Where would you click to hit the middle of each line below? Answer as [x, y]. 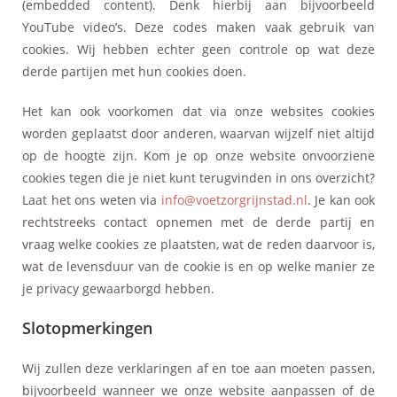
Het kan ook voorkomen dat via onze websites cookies [198, 111]
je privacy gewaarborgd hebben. [118, 288]
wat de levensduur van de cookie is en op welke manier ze [198, 266]
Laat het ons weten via [92, 199]
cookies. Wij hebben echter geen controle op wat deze [198, 49]
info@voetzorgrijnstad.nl [234, 199]
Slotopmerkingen [87, 327]
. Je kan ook [341, 199]
